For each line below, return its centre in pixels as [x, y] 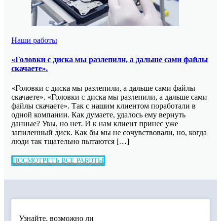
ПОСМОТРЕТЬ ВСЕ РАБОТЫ [58, 160]
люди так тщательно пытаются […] [70, 141]
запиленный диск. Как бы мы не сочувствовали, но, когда [109, 132]
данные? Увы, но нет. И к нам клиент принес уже [95, 123]
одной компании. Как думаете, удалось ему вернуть [98, 114]
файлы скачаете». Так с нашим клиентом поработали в [104, 106]
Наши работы [34, 40]
